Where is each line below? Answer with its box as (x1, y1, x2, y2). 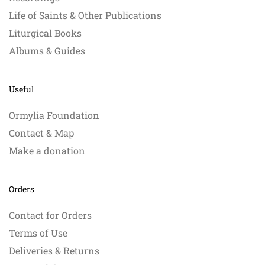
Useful (9, 83, 34, 95)
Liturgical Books (9, 27, 82, 40)
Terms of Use (9, 227, 67, 240)
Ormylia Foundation (9, 109, 99, 122)
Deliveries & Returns (9, 244, 99, 257)
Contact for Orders (9, 209, 92, 222)
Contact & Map (9, 127, 74, 140)
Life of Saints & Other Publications (9, 9, 161, 22)
